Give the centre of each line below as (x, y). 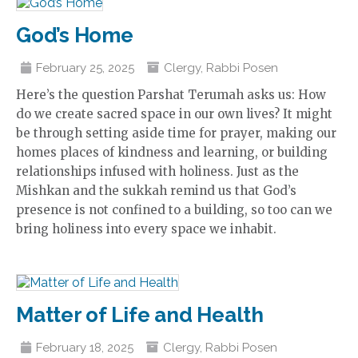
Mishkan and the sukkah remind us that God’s (156, 191)
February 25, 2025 (85, 68)
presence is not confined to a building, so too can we (174, 210)
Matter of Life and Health (140, 315)
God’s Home (75, 35)
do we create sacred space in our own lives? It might (174, 114)
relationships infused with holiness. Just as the (157, 171)
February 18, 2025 (85, 348)
